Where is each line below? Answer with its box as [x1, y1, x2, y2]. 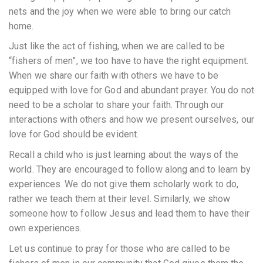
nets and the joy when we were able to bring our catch [9, 5, 231, 17]
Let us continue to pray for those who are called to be [9, 242, 231, 254]
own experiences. [9, 222, 82, 234]
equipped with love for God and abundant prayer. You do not [9, 85, 254, 96]
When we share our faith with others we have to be [9, 70, 218, 82]
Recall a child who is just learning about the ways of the [9, 149, 238, 160]
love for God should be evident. [9, 129, 139, 140]
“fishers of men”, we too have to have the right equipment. [9, 55, 248, 67]
